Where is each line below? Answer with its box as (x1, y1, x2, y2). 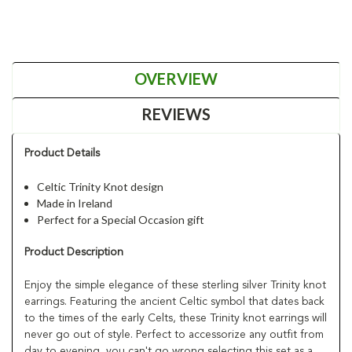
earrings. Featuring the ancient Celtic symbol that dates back (24, 295, 324, 307)
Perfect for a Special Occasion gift (37, 212, 205, 226)
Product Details (24, 147, 100, 159)
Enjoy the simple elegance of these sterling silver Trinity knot (24, 279, 326, 291)
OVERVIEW (134, 68, 218, 88)
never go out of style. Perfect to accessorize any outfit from (24, 328, 324, 340)
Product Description (24, 246, 123, 258)
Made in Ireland (37, 196, 113, 210)
